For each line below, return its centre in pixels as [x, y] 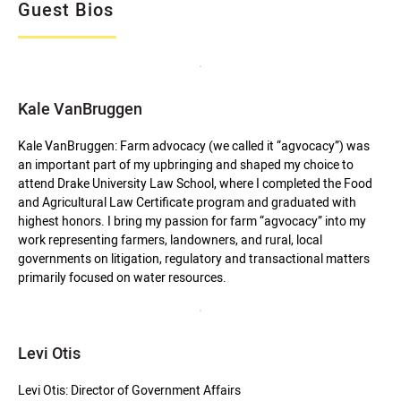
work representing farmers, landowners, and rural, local [170, 239]
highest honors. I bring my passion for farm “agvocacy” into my [192, 221]
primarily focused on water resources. [122, 277]
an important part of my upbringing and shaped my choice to [186, 164]
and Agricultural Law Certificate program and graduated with [187, 202]
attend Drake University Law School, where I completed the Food [195, 183]
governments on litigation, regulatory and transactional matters [194, 258]
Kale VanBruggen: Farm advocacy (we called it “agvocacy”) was [194, 145]
